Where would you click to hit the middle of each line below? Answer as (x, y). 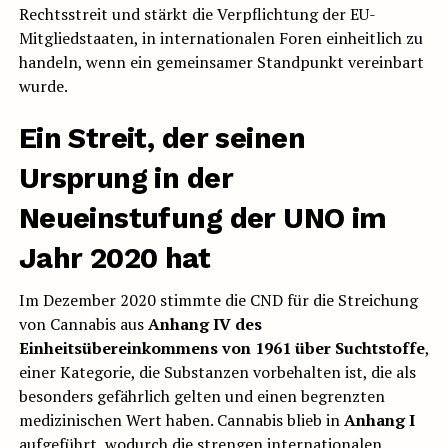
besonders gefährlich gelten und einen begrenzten (201, 396)
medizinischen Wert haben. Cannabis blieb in (181, 420)
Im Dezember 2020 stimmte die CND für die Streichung (218, 300)
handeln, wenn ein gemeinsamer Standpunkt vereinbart (221, 62)
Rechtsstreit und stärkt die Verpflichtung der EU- (197, 14)
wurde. (43, 86)
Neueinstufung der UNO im (202, 218)
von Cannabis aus (83, 324)
